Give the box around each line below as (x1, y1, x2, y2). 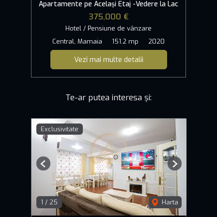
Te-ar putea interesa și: (65, 92, 152, 104)
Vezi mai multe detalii (74, 55, 143, 65)
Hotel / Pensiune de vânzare (65, 24, 152, 33)
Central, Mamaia (52, 37, 102, 46)
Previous (43, 163, 68, 172)
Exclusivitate (41, 125, 78, 134)
